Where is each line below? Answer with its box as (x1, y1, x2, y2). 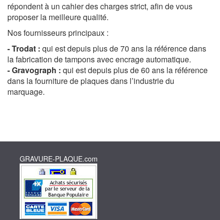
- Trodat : (7, 43, 40, 55)
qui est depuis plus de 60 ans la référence (61, 64, 208, 76)
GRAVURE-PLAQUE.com (20, 154, 98, 164)
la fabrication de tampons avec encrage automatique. (7, 54, 191, 65)
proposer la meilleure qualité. (7, 11, 110, 23)
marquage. (7, 86, 45, 98)
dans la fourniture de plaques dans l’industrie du (7, 75, 174, 87)
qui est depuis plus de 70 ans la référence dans (40, 43, 206, 55)
